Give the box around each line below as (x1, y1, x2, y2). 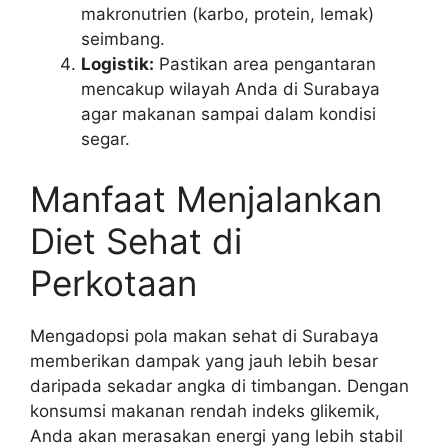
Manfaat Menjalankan (30, 177, 382, 220)
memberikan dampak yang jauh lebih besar (30, 350, 378, 371)
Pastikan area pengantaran (154, 54, 376, 75)
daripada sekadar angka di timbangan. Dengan (30, 375, 409, 396)
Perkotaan (30, 261, 197, 304)
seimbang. (81, 29, 165, 50)
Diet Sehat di (30, 219, 242, 262)
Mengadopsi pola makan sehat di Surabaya (30, 325, 379, 346)
